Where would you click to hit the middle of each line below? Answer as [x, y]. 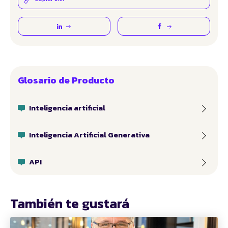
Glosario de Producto [66, 80]
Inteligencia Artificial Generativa [89, 135]
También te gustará [70, 204]
